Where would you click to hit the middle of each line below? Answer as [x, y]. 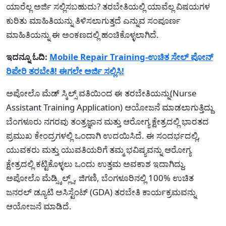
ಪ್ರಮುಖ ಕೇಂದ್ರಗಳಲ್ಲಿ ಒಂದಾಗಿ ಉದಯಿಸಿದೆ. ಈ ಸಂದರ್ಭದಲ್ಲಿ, [103, 135]
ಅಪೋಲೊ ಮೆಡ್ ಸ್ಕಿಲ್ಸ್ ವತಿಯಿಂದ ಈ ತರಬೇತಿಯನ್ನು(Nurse [101, 93]
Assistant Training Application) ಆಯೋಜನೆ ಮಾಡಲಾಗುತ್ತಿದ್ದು [110, 107]
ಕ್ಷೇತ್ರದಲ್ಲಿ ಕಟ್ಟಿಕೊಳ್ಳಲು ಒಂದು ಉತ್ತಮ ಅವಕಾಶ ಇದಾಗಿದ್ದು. [96, 163]
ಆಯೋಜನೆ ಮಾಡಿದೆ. [39, 206]
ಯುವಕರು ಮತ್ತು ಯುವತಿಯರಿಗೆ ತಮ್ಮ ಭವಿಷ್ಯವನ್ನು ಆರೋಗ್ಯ [99, 149]
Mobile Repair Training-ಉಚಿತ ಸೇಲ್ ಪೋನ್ [131, 56]
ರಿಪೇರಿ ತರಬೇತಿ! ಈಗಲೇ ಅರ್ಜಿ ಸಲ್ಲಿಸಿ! [65, 71]
